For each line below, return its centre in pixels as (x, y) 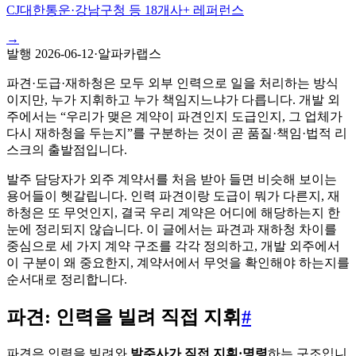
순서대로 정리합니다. (67, 279)
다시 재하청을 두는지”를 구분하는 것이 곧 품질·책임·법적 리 (177, 133)
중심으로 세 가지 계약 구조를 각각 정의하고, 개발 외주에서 (173, 246)
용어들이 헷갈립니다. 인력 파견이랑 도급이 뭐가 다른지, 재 (173, 195)
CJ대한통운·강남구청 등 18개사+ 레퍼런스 (125, 10)
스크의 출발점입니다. (67, 149)
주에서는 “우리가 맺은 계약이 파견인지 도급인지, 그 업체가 (174, 116)
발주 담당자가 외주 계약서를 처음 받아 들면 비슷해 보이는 (172, 179)
